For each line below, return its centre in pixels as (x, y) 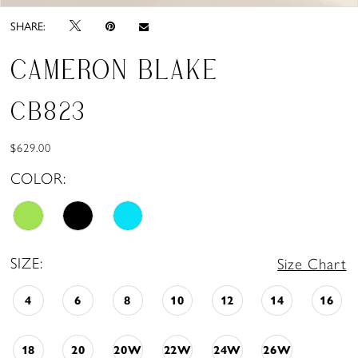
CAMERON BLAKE (115, 70)
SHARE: (28, 26)
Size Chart (312, 264)
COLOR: (39, 179)
